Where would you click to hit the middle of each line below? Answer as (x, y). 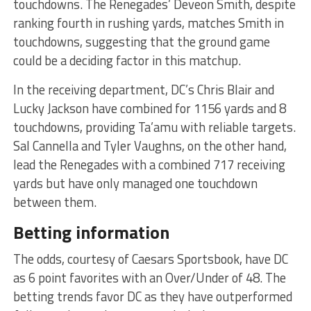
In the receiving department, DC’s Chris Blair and (143, 90)
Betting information (91, 233)
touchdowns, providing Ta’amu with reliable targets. (154, 127)
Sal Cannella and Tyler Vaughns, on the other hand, (150, 146)
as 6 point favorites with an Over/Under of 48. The (149, 278)
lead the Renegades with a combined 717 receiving (149, 165)
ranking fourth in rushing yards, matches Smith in (148, 23)
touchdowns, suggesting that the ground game (141, 42)
